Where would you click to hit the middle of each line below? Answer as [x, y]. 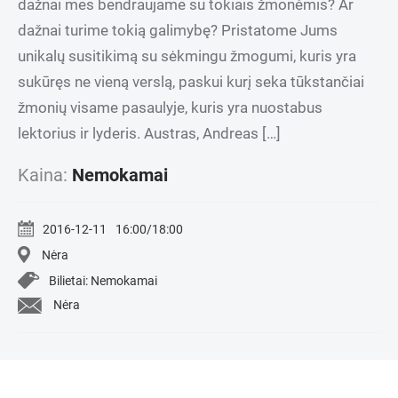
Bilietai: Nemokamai [103, 280]
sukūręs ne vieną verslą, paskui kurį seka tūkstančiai [191, 81]
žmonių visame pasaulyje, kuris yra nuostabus [170, 107]
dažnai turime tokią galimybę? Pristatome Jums [178, 30]
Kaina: [45, 175]
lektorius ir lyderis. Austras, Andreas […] [149, 133]
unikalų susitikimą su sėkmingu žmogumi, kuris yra [187, 56]
